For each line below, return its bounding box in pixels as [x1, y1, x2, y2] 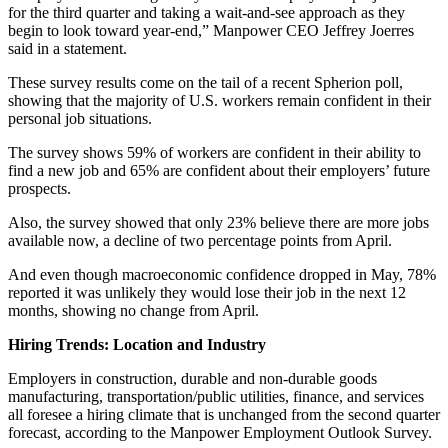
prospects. [8, 180, 71, 198]
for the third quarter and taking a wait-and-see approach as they [8, 4, 405, 22]
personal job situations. [8, 110, 152, 128]
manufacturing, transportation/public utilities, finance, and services [8, 388, 424, 406]
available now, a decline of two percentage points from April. [8, 232, 392, 250]
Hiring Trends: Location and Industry [8, 336, 266, 354]
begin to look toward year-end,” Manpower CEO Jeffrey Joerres [8, 22, 414, 40]
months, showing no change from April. [8, 302, 259, 320]
